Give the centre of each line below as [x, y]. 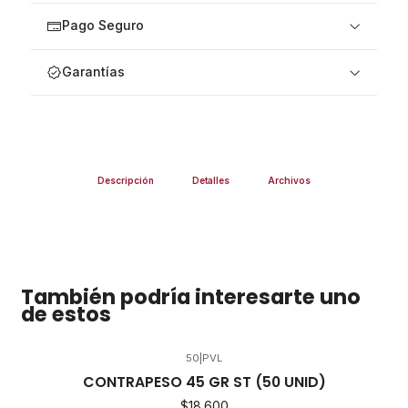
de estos [66, 315]
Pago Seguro [102, 26]
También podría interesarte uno [190, 297]
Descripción [126, 180]
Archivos [289, 180]
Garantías [93, 72]
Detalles [211, 180]
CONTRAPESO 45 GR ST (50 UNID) [204, 382]
